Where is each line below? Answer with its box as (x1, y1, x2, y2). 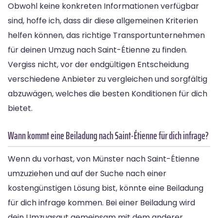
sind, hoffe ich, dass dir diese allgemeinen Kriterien (8, 15, 198, 26)
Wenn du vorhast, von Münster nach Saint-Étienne (8, 153, 200, 164)
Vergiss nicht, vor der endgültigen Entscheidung (8, 58, 189, 70)
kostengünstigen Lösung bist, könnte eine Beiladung (8, 182, 203, 194)
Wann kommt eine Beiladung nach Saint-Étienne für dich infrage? (8, 127, 209, 144)
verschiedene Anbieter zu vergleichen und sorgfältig (8, 73, 207, 85)
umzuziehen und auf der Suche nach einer (8, 167, 166, 179)
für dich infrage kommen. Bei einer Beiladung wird (8, 197, 195, 208)
